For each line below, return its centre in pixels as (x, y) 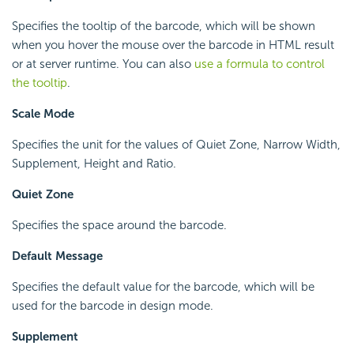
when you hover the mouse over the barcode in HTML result (173, 45)
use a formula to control (260, 64)
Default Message (57, 256)
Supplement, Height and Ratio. (94, 164)
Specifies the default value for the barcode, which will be (163, 287)
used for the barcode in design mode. (113, 306)
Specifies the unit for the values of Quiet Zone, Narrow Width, (176, 145)
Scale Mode (43, 114)
